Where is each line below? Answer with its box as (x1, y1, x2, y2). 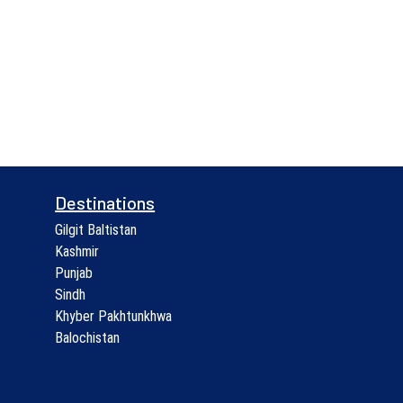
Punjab (55, 264, 94, 282)
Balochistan (55, 329, 121, 346)
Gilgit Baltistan (55, 221, 138, 238)
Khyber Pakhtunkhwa (55, 308, 173, 325)
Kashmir (55, 243, 100, 260)
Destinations (55, 192, 156, 213)
